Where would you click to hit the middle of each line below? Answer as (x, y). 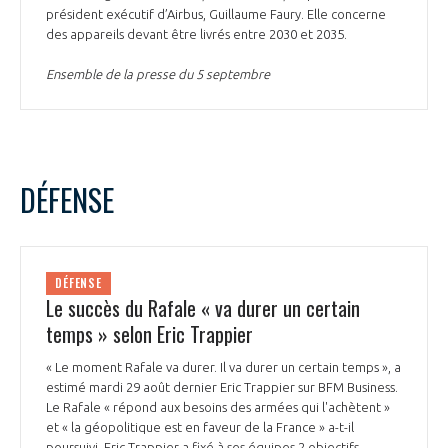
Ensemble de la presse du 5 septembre (158, 73)
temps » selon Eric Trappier (149, 334)
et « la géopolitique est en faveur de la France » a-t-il (200, 427)
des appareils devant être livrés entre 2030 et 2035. (198, 33)
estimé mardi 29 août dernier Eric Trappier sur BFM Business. (222, 387)
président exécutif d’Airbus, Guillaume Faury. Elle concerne (216, 13)
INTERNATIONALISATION (107, 24)
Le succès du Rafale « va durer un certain (203, 308)
